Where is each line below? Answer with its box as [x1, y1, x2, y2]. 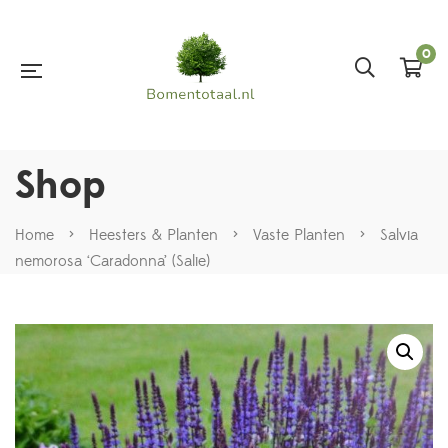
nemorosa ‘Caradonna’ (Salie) [15, 251, 210, 271]
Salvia [380, 225, 418, 245]
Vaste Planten [253, 225, 345, 245]
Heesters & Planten [89, 225, 218, 245]
